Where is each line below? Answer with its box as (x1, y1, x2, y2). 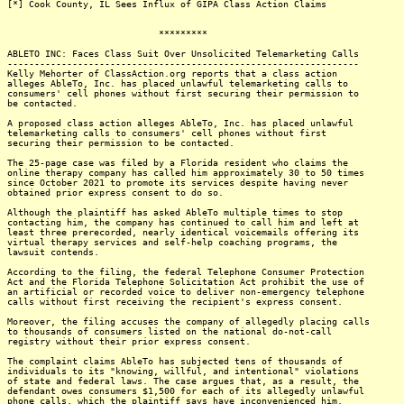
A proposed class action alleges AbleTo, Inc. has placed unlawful (7, 118, 353, 128)
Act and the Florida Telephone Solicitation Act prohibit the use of (7, 277, 364, 287)
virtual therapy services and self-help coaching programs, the (7, 237, 337, 247)
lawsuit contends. (7, 247, 99, 257)
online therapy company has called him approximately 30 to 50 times (7, 168, 364, 178)
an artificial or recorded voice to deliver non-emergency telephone (7, 287, 364, 297)
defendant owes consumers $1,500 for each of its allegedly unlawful (7, 386, 364, 396)
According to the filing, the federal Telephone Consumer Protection (7, 267, 364, 277)
